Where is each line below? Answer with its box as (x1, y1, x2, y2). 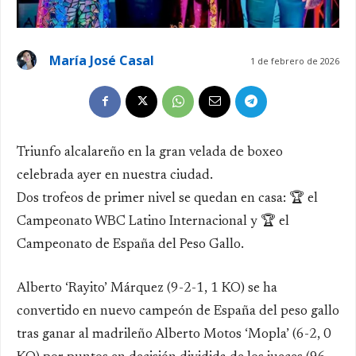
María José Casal (49, 51, 154, 69)
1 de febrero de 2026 (250, 54, 339, 67)
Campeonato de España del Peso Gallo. (17, 238, 244, 252)
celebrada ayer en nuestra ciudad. (17, 168, 213, 183)
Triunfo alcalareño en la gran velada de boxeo (17, 145, 283, 160)
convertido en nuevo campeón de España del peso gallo (17, 304, 339, 319)
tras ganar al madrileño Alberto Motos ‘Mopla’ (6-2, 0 (17, 327, 331, 342)
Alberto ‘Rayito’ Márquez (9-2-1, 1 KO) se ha (17, 281, 277, 296)
